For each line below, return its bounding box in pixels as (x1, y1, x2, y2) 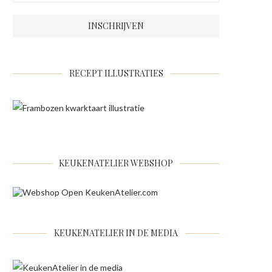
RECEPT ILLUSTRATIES (69, 67, 163, 80)
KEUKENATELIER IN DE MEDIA (54, 227, 178, 239)
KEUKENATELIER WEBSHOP (59, 157, 173, 169)
